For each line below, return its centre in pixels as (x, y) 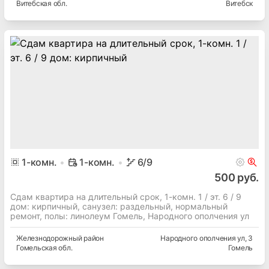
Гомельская (37, 248)
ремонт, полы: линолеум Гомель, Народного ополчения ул (130, 216)
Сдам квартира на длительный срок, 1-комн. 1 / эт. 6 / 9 (126, 197)
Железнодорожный (49, 238)
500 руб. (237, 178)
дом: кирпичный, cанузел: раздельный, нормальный (119, 207)
